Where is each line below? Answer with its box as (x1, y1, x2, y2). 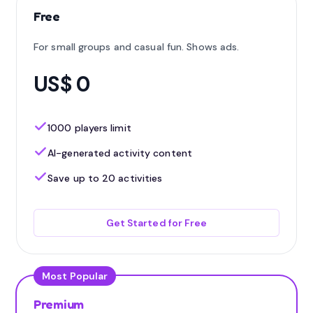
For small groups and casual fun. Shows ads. (34, 41, 240, 53)
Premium (34, 296, 85, 312)
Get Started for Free (105, 217, 208, 229)
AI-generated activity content (48, 147, 192, 159)
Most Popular (42, 270, 108, 282)
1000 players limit (48, 122, 131, 134)
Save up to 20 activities (48, 172, 163, 184)
